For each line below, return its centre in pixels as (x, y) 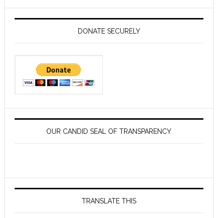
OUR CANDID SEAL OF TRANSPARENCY (109, 131)
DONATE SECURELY (109, 31)
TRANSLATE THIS (109, 201)
